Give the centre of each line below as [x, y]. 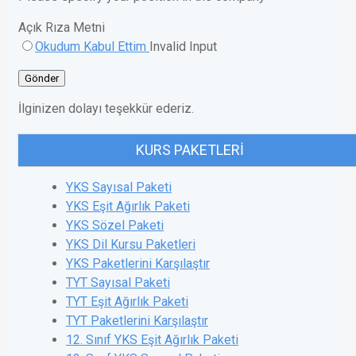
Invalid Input [183, 47]
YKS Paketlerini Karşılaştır [138, 264]
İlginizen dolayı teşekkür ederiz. [106, 109]
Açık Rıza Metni [62, 28]
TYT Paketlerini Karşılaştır [137, 321]
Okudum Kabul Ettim [92, 47]
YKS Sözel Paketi [115, 226]
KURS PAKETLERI [190, 150]
